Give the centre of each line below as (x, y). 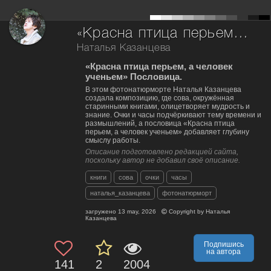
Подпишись (224, 244)
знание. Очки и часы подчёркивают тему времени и (173, 115)
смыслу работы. (113, 140)
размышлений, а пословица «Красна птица (160, 123)
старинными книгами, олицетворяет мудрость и (168, 106)
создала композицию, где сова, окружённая (160, 98)
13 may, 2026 (137, 211)
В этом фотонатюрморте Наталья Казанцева (163, 89)
